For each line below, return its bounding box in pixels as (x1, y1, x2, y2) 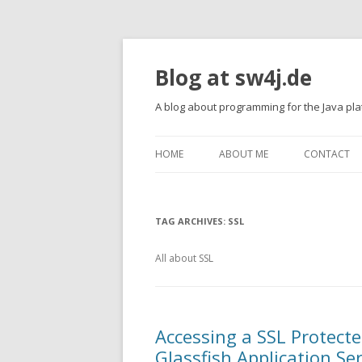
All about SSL (155, 251, 213, 265)
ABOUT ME (219, 147, 268, 161)
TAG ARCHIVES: (155, 215, 228, 227)
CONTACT (304, 147, 350, 161)
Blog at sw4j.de (155, 63, 312, 92)
